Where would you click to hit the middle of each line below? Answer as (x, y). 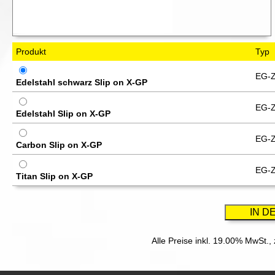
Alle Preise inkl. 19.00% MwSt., (213, 241)
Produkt (31, 52)
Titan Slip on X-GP (54, 176)
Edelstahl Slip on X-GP (63, 114)
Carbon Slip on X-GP (59, 145)
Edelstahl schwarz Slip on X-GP (82, 82)
